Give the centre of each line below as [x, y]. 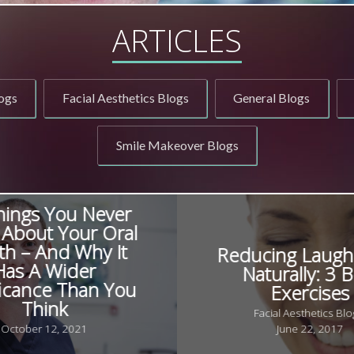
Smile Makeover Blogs [177, 145]
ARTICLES [177, 40]
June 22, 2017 [310, 328]
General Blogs [272, 98]
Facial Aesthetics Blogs [125, 98]
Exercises [310, 293]
